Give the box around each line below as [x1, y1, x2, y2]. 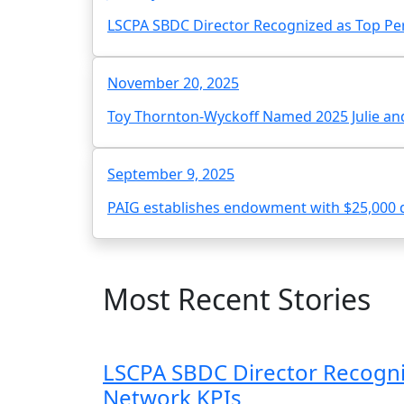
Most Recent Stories [103, 279, 371, 318]
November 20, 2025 [107, 72, 239, 93]
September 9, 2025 [107, 163, 234, 184]
